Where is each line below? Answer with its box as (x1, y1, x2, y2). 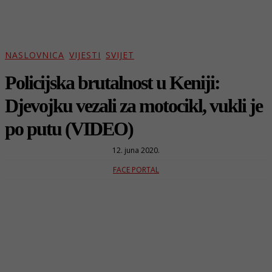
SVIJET (106, 49, 134, 61)
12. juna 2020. (112, 144, 160, 155)
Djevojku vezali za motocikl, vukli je (5, 94, 262, 117)
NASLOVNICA (5, 49, 64, 61)
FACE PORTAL (113, 164, 159, 175)
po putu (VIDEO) (5, 117, 133, 140)
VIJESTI (69, 49, 101, 61)
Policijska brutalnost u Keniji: (5, 71, 220, 93)
